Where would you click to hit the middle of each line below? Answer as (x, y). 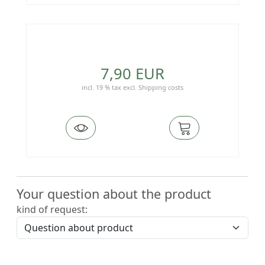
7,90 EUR (132, 73)
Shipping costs (161, 87)
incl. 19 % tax (101, 87)
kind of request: (52, 209)
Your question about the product (114, 193)
